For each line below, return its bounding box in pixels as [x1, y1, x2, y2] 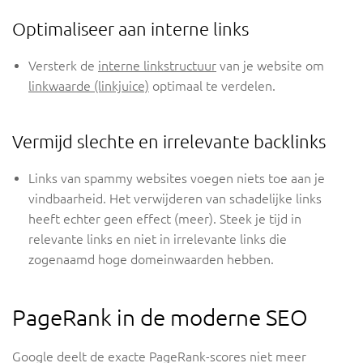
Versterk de [28, 58, 98, 74]
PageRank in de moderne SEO [12, 305, 308, 331]
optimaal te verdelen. [149, 79, 275, 94]
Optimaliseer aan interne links [12, 19, 249, 40]
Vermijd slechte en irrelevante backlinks [12, 131, 326, 152]
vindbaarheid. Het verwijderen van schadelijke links [28, 191, 322, 207]
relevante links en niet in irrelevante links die [28, 232, 287, 247]
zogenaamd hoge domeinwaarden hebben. [28, 252, 274, 267]
